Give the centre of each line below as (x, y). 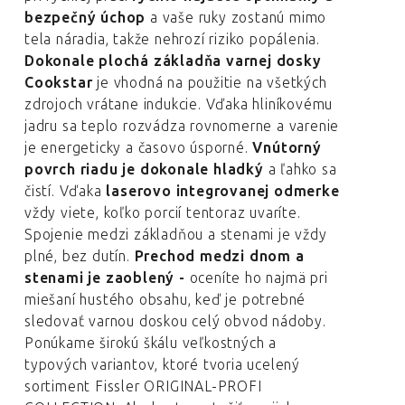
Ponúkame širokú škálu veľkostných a (151, 343)
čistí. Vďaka (63, 191)
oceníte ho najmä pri (259, 278)
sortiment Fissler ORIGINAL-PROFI (143, 386)
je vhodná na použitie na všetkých (210, 83)
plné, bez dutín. (77, 256)
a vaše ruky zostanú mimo (236, 18)
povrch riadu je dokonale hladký (144, 170)
